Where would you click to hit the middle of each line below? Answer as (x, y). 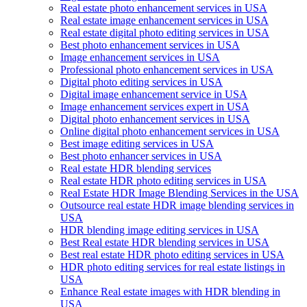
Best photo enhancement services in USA (150, 45)
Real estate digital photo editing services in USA (165, 32)
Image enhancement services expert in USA (155, 106)
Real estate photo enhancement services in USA (164, 8)
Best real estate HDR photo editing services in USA (172, 254)
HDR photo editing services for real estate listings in (173, 267)
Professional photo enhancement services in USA (167, 69)
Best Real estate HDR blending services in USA (165, 242)
